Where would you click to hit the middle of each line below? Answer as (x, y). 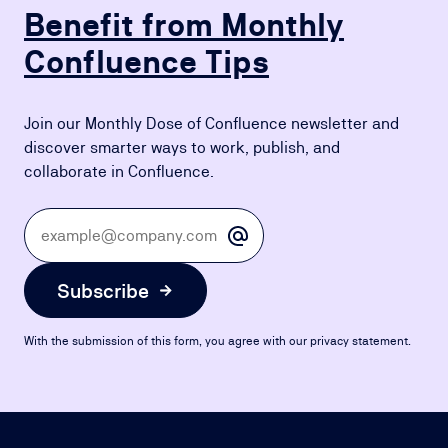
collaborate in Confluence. (119, 171)
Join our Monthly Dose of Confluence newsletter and (211, 123)
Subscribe (103, 290)
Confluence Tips (146, 61)
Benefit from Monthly (184, 24)
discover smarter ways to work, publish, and (182, 147)
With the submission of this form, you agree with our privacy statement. (217, 341)
